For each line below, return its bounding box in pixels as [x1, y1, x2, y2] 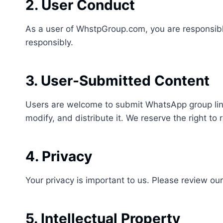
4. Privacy [25, 148, 92, 165]
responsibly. [25, 37, 73, 47]
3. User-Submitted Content [25, 72, 210, 89]
